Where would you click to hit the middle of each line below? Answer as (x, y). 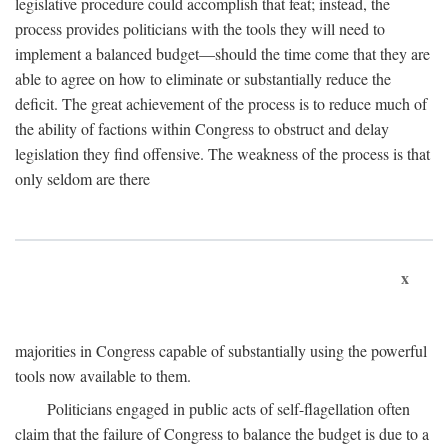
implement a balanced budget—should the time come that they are (222, 53)
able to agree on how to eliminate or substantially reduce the (203, 78)
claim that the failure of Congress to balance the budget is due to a (222, 433)
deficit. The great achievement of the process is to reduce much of (221, 103)
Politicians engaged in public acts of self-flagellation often (228, 408)
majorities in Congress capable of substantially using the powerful (221, 350)
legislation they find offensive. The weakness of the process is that (222, 153)
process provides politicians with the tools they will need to (200, 28)
